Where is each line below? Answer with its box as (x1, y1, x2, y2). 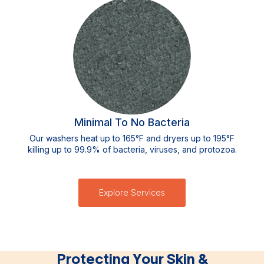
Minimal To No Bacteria (74, 116, 190, 128)
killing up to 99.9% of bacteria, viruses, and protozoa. (27, 144, 237, 154)
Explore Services (99, 187, 165, 197)
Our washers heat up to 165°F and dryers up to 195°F (29, 133, 235, 143)
